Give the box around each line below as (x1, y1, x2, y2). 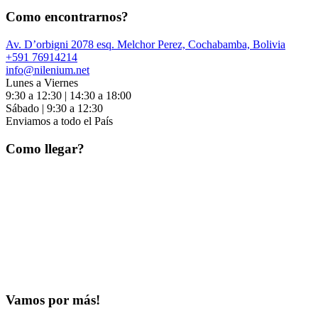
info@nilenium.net (6, 64, 89, 76)
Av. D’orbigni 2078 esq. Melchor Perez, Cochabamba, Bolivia (6, 38, 285, 50)
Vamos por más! (6, 292, 100, 308)
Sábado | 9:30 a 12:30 (6, 102, 103, 114)
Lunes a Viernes (6, 77, 78, 89)
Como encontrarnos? (6, 9, 128, 25)
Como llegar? (6, 141, 84, 156)
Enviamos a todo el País (6, 115, 113, 127)
